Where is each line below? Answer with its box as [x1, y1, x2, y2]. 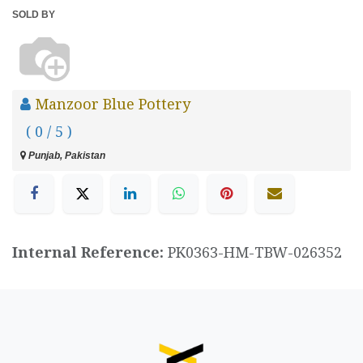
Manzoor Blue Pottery [35, 94, 190, 114]
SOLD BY [12, 9, 55, 21]
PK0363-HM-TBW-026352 [168, 241, 342, 262]
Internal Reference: [12, 241, 168, 262]
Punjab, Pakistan [26, 150, 105, 162]
